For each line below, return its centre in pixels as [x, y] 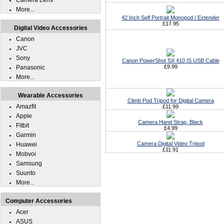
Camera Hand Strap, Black [170, 122]
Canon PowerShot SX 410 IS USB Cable [170, 60]
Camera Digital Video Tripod [170, 143]
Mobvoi [26, 154]
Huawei [26, 144]
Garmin [26, 135]
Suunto [26, 173]
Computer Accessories [39, 201]
